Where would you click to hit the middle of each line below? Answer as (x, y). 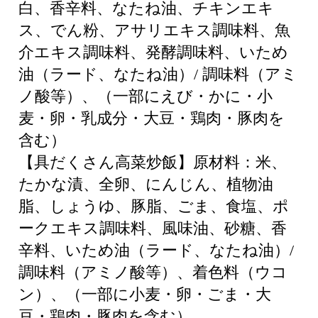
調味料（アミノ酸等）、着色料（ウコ (153, 272)
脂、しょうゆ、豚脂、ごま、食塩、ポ (154, 206)
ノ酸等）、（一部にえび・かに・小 (146, 96)
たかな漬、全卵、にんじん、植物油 (146, 184)
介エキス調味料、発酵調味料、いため (153, 52)
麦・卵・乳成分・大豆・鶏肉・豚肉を (152, 118)
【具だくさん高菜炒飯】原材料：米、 (153, 162)
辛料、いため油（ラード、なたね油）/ (156, 250)
